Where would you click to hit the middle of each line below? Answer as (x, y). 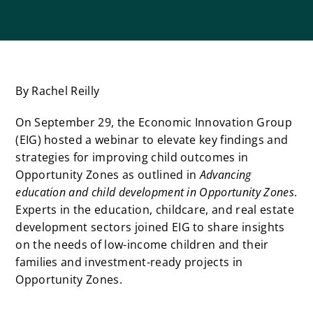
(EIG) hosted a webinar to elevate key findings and (152, 140)
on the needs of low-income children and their (142, 245)
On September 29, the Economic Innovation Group (154, 123)
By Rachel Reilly (58, 91)
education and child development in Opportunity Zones (155, 192)
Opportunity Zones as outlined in (106, 175)
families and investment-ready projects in (129, 262)
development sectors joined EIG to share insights (150, 227)
